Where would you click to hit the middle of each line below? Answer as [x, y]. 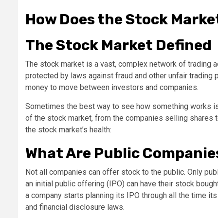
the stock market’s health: [68, 129]
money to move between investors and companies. [112, 87]
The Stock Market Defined [118, 45]
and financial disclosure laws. [75, 207]
